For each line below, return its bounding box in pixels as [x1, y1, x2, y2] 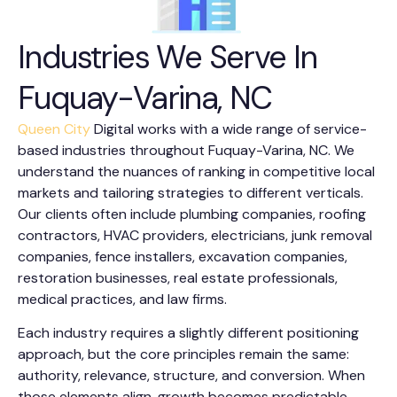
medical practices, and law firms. [18, 290, 227, 308]
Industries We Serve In [18, 36, 317, 78]
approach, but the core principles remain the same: [18, 345, 349, 364]
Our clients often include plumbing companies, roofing [18, 205, 366, 223]
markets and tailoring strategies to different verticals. [18, 183, 363, 202]
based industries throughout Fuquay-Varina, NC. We [18, 141, 354, 160]
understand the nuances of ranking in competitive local [18, 162, 375, 181]
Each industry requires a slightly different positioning [18, 323, 359, 343]
